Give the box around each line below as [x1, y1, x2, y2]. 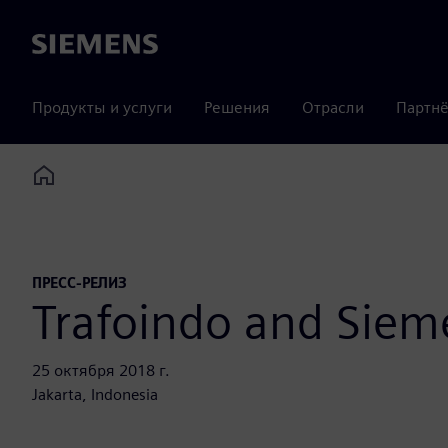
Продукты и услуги [32, 98, 172, 117]
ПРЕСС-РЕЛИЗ [32, 274, 127, 292]
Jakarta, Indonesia [32, 385, 158, 405]
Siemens [32, 35, 90, 55]
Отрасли [302, 98, 364, 117]
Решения [204, 98, 270, 117]
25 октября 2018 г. [32, 361, 170, 381]
